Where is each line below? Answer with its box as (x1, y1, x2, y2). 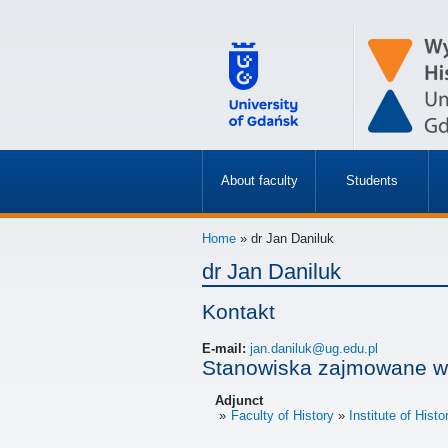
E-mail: (202, 341, 250, 357)
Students (346, 173, 398, 188)
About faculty (220, 173, 298, 188)
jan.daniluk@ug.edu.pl (250, 341, 378, 357)
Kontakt (202, 300, 275, 323)
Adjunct (215, 393, 263, 409)
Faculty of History (230, 408, 334, 424)
